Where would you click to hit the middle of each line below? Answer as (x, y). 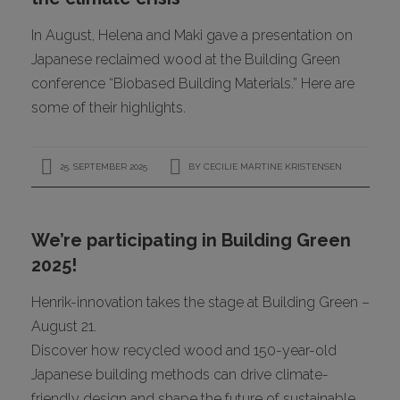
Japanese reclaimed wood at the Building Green (185, 59)
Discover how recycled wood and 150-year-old (183, 350)
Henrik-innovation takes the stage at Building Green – (200, 302)
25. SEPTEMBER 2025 (102, 166)
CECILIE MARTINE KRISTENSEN (272, 166)
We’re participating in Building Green (191, 240)
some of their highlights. (108, 107)
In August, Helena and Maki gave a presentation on (192, 35)
